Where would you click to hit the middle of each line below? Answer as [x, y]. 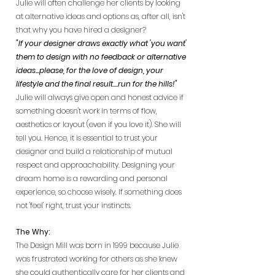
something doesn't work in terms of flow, [87, 111]
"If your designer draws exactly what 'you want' [101, 43]
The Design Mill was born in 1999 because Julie [97, 245]
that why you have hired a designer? [81, 30]
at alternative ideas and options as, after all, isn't [101, 16]
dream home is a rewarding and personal [92, 178]
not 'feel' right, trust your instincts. [74, 205]
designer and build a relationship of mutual [94, 151]
